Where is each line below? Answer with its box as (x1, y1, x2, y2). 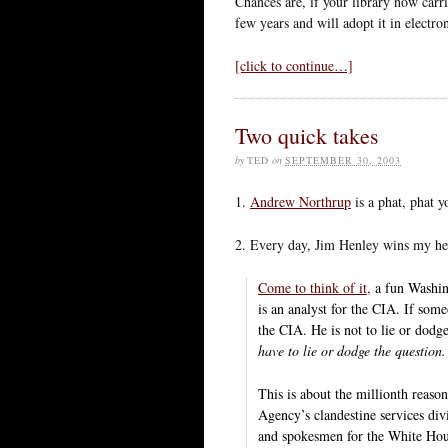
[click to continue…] (235, 55, 353, 75)
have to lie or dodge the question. (258, 340, 446, 360)
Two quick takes (235, 120, 379, 150)
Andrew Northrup (250, 191, 351, 211)
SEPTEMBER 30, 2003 (285, 152, 401, 167)
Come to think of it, (258, 277, 371, 297)
